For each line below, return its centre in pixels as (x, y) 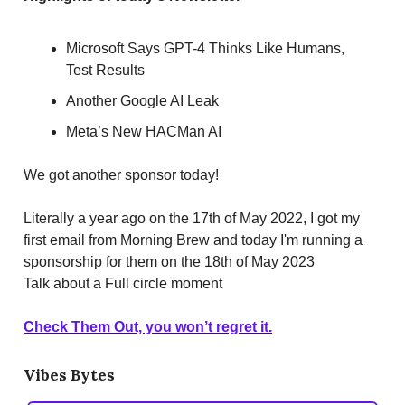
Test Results (105, 70)
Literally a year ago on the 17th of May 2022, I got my (192, 218)
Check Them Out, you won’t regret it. (148, 326)
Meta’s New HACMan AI (144, 131)
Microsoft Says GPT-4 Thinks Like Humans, (205, 48)
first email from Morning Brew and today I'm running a (193, 240)
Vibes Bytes (69, 375)
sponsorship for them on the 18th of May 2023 (169, 261)
